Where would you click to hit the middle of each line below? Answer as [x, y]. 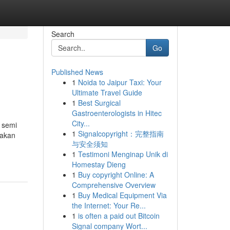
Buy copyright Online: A [116, 175]
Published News [77, 72]
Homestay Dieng [99, 164]
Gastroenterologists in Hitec [117, 113]
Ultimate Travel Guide [107, 92]
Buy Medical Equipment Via [122, 195]
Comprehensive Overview [113, 185]
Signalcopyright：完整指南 [121, 133]
